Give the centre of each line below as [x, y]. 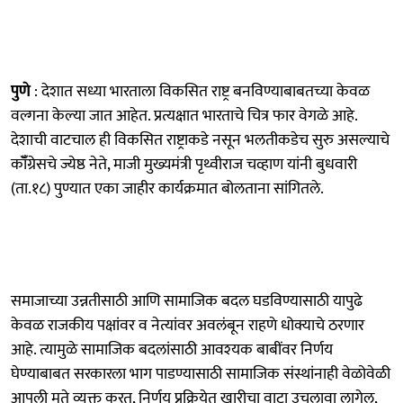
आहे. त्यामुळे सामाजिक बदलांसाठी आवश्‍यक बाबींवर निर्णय [172, 349]
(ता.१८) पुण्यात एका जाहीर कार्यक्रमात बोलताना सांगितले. [167, 188]
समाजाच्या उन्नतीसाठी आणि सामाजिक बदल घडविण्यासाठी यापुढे [187, 301]
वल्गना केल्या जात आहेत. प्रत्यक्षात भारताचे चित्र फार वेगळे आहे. [184, 116]
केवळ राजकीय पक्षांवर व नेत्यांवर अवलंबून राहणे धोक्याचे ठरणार [188, 325]
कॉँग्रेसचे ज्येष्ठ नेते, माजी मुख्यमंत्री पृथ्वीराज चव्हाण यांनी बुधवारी [184, 164]
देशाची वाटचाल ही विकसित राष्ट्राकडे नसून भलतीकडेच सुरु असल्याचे [200, 140]
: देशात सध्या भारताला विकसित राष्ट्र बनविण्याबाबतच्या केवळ [200, 91]
